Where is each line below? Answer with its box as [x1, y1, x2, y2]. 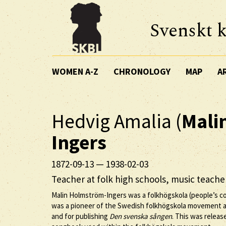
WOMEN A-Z [52, 65, 98, 77]
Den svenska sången [109, 211, 172, 221]
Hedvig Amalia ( [51, 109, 182, 134]
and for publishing [51, 211, 109, 221]
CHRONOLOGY [114, 65, 171, 77]
